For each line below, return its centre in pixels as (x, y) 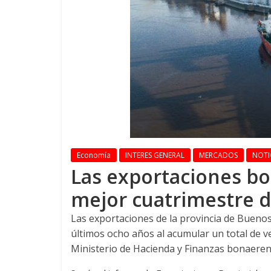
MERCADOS (218, 155)
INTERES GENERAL (155, 155)
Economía (94, 155)
